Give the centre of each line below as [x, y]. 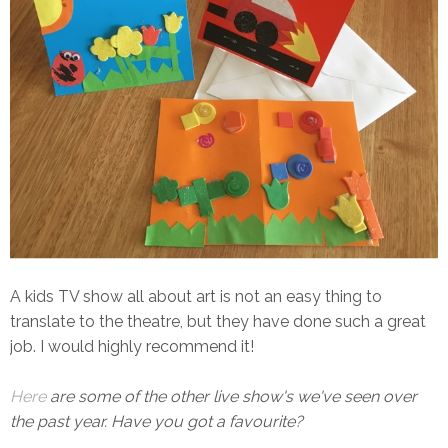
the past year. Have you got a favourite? [156, 422]
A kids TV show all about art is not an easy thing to [196, 297]
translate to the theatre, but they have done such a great [218, 322]
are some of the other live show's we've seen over [231, 397]
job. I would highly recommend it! [132, 347]
